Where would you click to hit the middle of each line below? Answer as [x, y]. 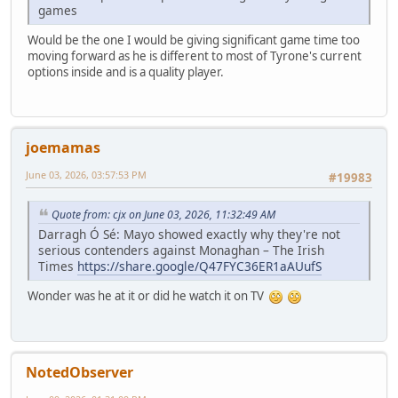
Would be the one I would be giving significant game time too [194, 40]
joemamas [63, 148]
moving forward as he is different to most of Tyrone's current [195, 56]
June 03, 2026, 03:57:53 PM [86, 175]
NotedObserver [80, 372]
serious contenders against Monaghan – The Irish [181, 251]
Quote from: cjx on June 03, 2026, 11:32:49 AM [163, 214]
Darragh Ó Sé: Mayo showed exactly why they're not [189, 235]
